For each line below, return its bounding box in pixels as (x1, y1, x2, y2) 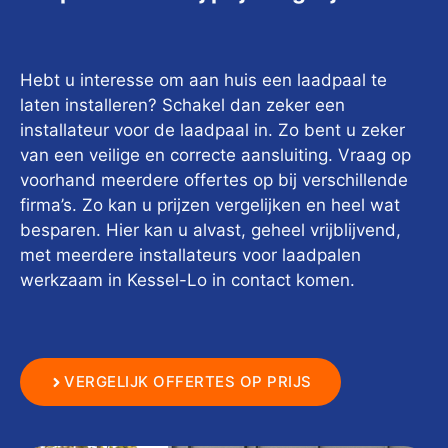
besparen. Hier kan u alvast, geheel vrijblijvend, (20, 219, 401, 240)
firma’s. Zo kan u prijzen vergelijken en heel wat (20, 194, 400, 215)
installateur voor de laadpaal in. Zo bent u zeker (20, 119, 405, 140)
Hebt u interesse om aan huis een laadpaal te (20, 69, 387, 90)
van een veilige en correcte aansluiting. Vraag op (20, 144, 411, 165)
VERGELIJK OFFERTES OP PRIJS (64, 372, 312, 392)
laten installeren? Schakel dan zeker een (20, 94, 345, 115)
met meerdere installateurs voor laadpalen (20, 244, 361, 265)
